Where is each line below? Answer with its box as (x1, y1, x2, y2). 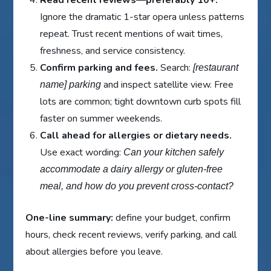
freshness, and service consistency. (40, 44, 186, 58)
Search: (158, 61, 194, 75)
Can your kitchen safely (123, 147, 224, 158)
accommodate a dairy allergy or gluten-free (40, 164, 223, 175)
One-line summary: (25, 211, 114, 225)
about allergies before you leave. (25, 245, 163, 259)
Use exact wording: (40, 146, 124, 160)
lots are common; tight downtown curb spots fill (40, 95, 241, 109)
